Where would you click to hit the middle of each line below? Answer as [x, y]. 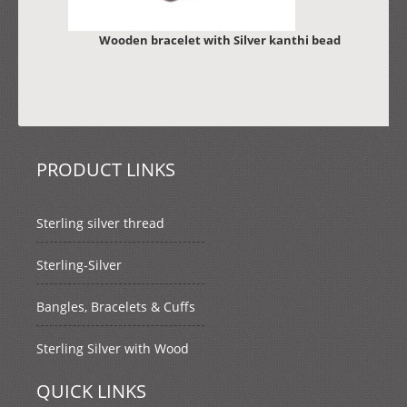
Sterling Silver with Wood [113, 348]
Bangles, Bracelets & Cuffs [116, 306]
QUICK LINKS [91, 391]
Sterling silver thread [100, 223]
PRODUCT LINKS [106, 169]
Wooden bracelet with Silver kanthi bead [219, 40]
